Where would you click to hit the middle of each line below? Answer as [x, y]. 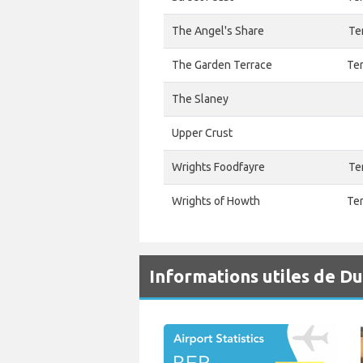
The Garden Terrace [222, 65]
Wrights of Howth [216, 201]
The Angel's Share [218, 31]
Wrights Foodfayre [218, 167]
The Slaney [200, 99]
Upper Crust [202, 133]
